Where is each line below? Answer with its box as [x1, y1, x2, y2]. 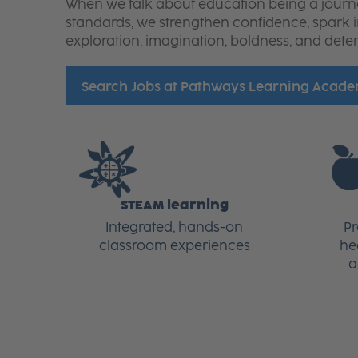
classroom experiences [98, 238, 250, 254]
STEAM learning [120, 197, 229, 213]
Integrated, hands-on [105, 220, 244, 236]
